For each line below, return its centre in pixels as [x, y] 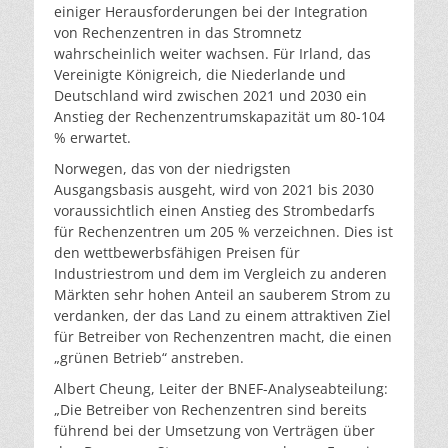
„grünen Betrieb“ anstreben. [149, 357]
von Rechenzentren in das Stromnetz [178, 32]
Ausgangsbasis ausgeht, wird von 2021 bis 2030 [214, 189]
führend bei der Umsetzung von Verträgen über [214, 430]
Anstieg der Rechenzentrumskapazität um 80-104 [219, 116]
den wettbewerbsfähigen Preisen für [177, 252]
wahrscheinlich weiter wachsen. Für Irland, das [212, 53]
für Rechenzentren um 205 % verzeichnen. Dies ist [223, 231]
